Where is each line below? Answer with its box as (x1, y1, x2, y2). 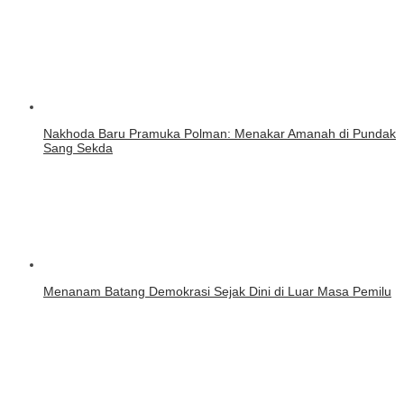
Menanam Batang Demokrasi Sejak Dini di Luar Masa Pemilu (43, 283, 391, 298)
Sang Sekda (43, 140, 113, 155)
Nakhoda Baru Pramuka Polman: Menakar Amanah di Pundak (43, 125, 396, 141)
